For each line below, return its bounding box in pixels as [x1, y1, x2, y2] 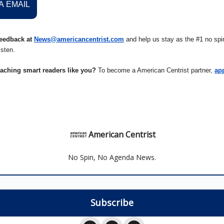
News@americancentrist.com [34, 35, 124, 43]
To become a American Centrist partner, [96, 66, 214, 74]
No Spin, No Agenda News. [68, 152, 156, 162]
